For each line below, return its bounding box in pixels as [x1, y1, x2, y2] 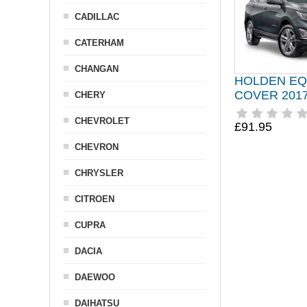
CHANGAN [75, 64, 119, 74]
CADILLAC [75, 12, 119, 22]
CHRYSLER [75, 168, 123, 178]
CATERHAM [75, 38, 124, 48]
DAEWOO [75, 272, 115, 282]
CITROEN [75, 194, 114, 204]
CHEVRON [75, 142, 119, 152]
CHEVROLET [75, 116, 130, 126]
